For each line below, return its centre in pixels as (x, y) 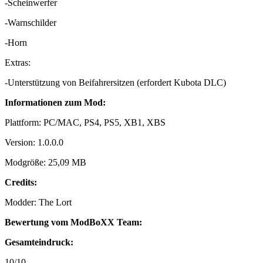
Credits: (21, 183)
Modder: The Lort (38, 203)
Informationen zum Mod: (55, 103)
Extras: (18, 63)
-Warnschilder (31, 23)
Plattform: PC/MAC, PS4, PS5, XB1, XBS (85, 123)
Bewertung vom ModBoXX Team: (73, 222)
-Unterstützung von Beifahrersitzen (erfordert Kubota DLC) (115, 83)
